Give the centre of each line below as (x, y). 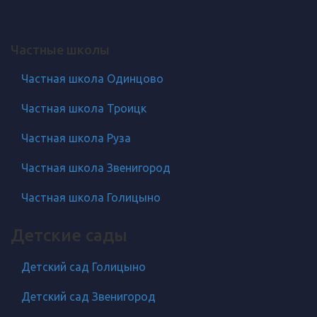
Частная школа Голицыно (91, 197)
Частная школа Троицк (84, 108)
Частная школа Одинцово (92, 78)
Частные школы (60, 49)
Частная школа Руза (76, 138)
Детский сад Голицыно (83, 266)
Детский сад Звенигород (88, 296)
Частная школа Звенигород (96, 167)
